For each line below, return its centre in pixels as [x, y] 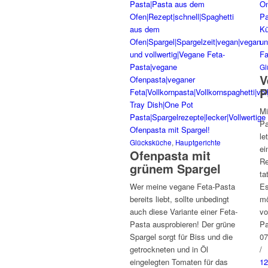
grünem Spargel [175, 168]
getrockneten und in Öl [169, 249]
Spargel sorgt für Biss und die [181, 237]
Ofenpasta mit [170, 155]
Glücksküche [151, 142]
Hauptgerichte [198, 142]
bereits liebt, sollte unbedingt [179, 199]
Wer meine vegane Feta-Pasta [182, 186]
